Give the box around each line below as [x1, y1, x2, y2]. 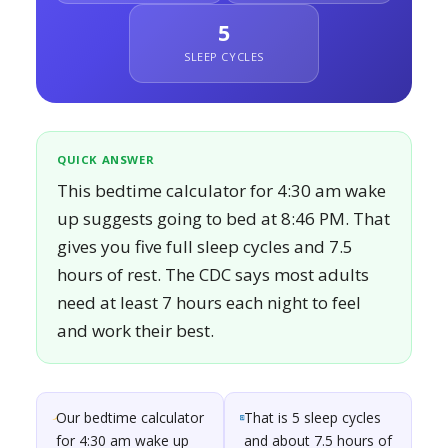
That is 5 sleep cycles [244, 408, 382, 427]
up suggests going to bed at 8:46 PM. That [57, 207, 390, 230]
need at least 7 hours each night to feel [57, 291, 361, 314]
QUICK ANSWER [57, 152, 155, 167]
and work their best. [57, 319, 214, 342]
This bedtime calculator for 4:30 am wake [57, 179, 386, 202]
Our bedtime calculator [55, 408, 204, 427]
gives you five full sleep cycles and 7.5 [57, 235, 353, 258]
